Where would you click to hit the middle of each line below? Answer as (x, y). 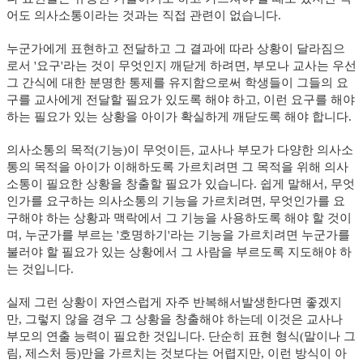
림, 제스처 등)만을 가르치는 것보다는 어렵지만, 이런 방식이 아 (177, 353)
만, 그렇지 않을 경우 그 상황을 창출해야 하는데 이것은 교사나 (175, 319)
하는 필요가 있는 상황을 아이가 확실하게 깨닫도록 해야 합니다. (179, 117)
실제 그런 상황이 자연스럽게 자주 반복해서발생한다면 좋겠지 (174, 302)
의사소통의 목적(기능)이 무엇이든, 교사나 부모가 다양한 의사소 (180, 150)
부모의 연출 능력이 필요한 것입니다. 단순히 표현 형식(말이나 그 (181, 336)
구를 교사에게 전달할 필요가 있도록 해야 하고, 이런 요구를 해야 (181, 100)
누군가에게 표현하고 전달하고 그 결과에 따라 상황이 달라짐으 (176, 49)
